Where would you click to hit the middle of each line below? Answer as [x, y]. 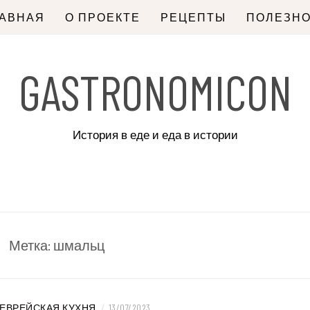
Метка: [31, 245]
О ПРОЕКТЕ [102, 17]
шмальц [79, 245]
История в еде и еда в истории [155, 135]
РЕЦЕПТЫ [193, 17]
